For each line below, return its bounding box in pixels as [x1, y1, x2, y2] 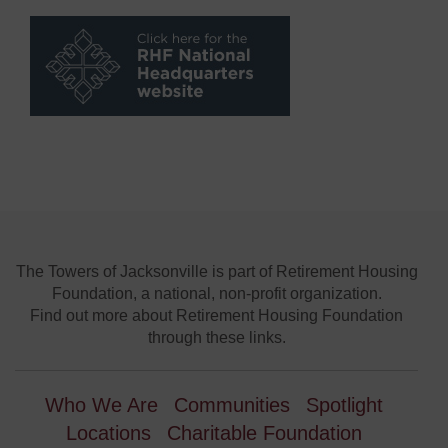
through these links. [147, 329, 286, 346]
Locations [66, 422, 151, 444]
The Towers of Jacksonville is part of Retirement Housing [15, 263, 418, 280]
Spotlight [306, 394, 383, 416]
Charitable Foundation [167, 422, 362, 444]
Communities [174, 394, 290, 416]
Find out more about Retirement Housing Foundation [30, 307, 403, 324]
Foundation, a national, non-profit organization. [51, 285, 382, 302]
